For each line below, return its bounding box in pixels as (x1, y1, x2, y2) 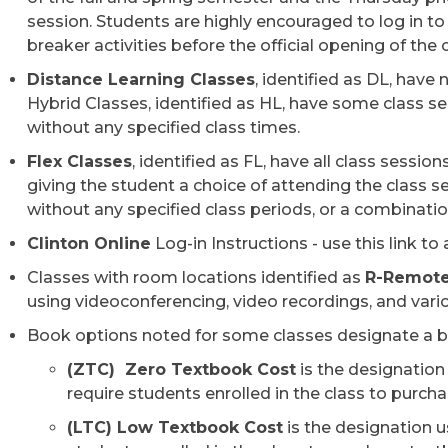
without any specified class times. (27, 118, 300, 137)
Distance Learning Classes (27, 70, 255, 89)
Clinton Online (27, 234, 151, 253)
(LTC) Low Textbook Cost (67, 418, 283, 437)
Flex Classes (27, 152, 132, 171)
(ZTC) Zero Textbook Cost (67, 360, 296, 379)
